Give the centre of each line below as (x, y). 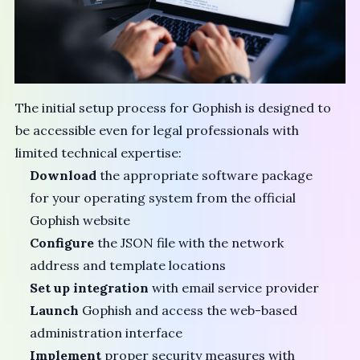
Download (63, 176)
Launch (55, 311)
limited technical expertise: (99, 153)
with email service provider (234, 288)
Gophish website (80, 221)
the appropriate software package (205, 176)
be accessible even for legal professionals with (157, 131)
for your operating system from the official (163, 198)
